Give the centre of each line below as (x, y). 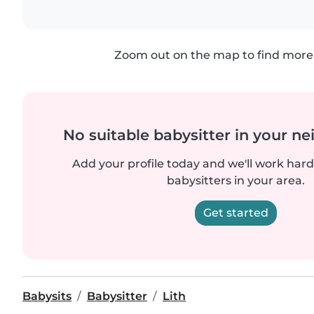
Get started (235, 212)
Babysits (47, 296)
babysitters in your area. (235, 180)
